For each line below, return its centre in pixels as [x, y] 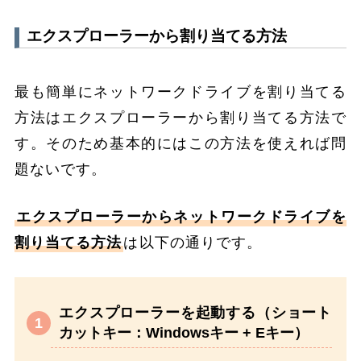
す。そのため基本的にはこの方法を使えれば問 [180, 143]
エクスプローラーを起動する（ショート [195, 312]
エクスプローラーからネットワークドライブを [181, 216]
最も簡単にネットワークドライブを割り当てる [180, 91]
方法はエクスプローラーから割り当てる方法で [180, 117]
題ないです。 [61, 169]
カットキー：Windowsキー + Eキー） [184, 332]
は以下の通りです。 [193, 242]
